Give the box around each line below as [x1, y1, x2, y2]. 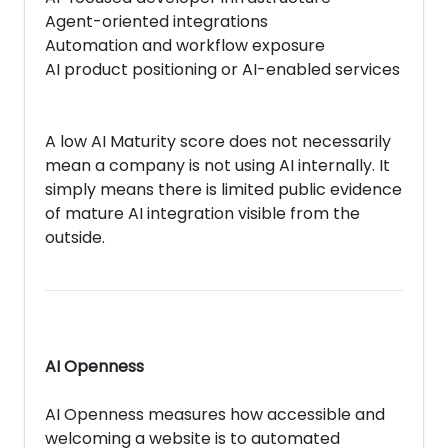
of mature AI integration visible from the [45, 202, 360, 225]
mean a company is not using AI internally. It [45, 154, 390, 177]
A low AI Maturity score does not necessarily [45, 130, 391, 153]
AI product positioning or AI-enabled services [45, 58, 400, 81]
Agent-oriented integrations [45, 10, 268, 33]
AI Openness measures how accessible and [45, 403, 385, 426]
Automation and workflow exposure [45, 34, 325, 57]
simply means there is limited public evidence [45, 178, 402, 201]
